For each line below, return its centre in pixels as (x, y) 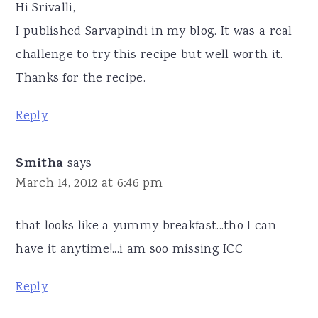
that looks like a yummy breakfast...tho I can (146, 226)
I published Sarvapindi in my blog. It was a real (154, 32)
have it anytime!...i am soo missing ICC (130, 250)
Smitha (40, 164)
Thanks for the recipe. (81, 78)
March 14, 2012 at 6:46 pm (89, 183)
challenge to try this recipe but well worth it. (149, 55)
